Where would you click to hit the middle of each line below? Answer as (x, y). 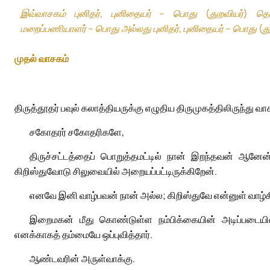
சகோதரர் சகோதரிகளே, (77, 132)
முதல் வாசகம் (42, 58)
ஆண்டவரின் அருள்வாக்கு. (82, 259)
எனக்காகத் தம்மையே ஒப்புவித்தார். (83, 235)
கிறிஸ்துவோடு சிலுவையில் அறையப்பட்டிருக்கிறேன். (116, 171)
